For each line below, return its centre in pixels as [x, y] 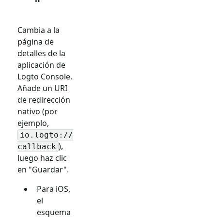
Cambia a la [39, 30]
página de [36, 41]
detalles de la [41, 53]
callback [37, 147]
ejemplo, [33, 123]
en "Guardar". [43, 169]
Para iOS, [54, 189]
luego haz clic [42, 158]
